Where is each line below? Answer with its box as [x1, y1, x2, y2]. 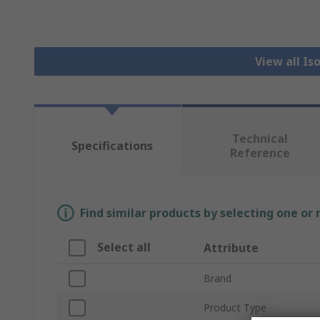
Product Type [204, 301, 266, 315]
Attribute [204, 240, 259, 256]
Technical [231, 131, 288, 147]
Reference [229, 145, 290, 161]
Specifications [71, 138, 153, 154]
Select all [97, 239, 151, 256]
